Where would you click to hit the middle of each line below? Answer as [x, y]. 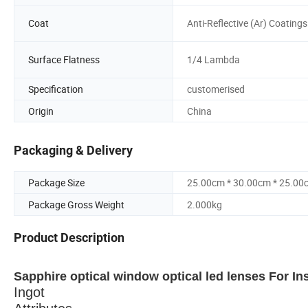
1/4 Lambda [213, 60]
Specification [56, 89]
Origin [41, 111]
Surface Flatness [64, 60]
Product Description [69, 238]
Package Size [56, 183]
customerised [216, 89]
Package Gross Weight [76, 205]
